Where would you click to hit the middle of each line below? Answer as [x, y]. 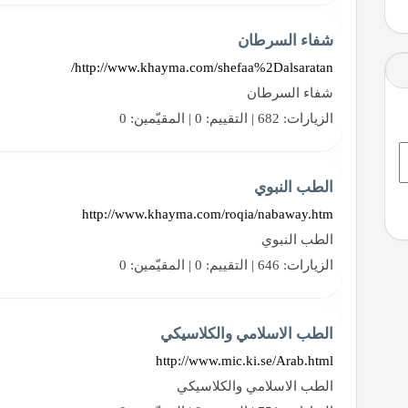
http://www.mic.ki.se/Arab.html [245, 360]
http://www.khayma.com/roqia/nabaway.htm [208, 214]
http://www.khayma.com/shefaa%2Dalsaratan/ [204, 67]
